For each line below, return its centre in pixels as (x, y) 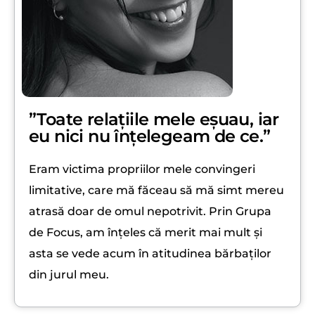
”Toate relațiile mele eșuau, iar (154, 119)
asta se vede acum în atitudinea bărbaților (150, 253)
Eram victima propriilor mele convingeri (142, 169)
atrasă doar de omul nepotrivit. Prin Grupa (150, 211)
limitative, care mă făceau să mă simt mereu (156, 190)
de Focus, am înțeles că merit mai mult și (146, 232)
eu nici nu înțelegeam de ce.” (150, 136)
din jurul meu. (69, 274)
